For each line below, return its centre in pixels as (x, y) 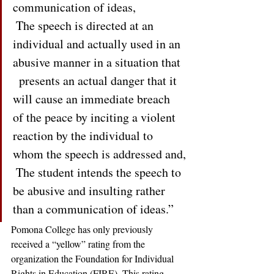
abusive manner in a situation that (98, 62)
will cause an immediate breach (93, 99)
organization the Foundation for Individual (94, 258)
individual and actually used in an (98, 44)
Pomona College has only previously (83, 229)
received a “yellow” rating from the (79, 244)
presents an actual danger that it (96, 80)
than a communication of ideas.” (95, 209)
